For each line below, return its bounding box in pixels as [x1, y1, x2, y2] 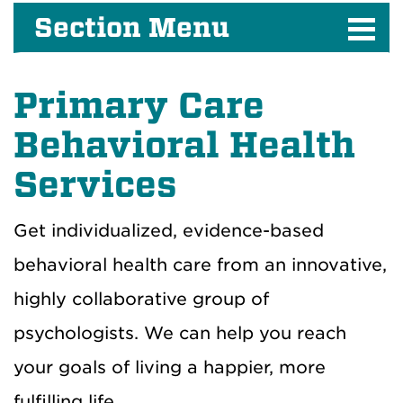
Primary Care [13, 85, 264, 126]
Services [13, 164, 177, 205]
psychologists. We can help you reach [13, 322, 346, 344]
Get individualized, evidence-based [13, 219, 324, 241]
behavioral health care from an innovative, [13, 254, 387, 275]
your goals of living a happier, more [13, 356, 326, 378]
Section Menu [34, 12, 229, 43]
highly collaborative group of [13, 288, 269, 309]
